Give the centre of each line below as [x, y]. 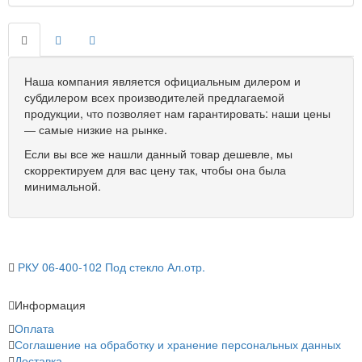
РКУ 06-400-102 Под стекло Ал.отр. [112, 267]
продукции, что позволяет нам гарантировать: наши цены [177, 113]
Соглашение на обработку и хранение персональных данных [178, 344]
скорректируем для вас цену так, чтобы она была [155, 170]
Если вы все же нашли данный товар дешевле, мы [158, 154]
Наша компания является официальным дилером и [162, 81]
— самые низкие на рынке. [96, 129]
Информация [50, 305]
